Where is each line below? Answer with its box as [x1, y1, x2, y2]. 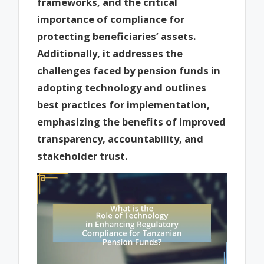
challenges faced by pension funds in [37, 63, 221, 77]
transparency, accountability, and [37, 131, 204, 146]
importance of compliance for [37, 12, 185, 26]
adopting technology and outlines [37, 80, 207, 94]
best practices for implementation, [37, 97, 210, 111]
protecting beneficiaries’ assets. [37, 29, 196, 43]
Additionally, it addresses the [37, 46, 183, 60]
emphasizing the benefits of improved [37, 114, 226, 128]
